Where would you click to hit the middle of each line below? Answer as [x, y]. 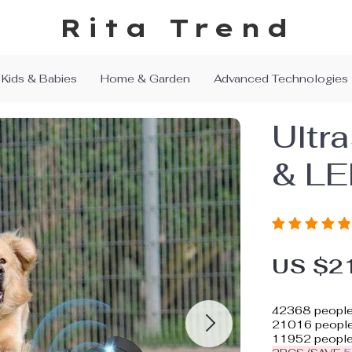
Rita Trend [176, 27]
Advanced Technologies [280, 79]
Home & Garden [145, 79]
